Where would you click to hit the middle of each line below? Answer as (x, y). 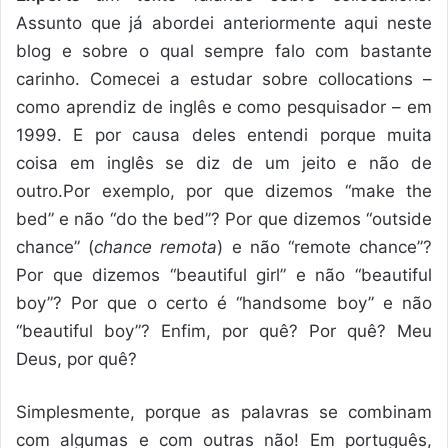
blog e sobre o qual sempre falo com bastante (224, 50)
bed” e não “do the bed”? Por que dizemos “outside (224, 218)
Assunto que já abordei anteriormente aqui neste (224, 22)
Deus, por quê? (76, 358)
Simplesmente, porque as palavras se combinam (224, 411)
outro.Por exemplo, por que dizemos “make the (224, 190)
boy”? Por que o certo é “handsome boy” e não (224, 302)
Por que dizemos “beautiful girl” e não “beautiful (224, 274)
